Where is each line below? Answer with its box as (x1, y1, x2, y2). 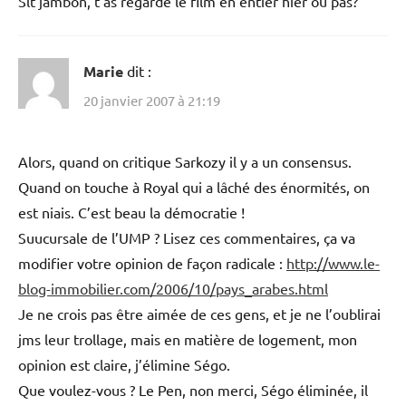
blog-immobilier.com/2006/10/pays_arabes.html (18, 278, 328, 297)
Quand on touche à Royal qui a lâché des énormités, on (18, 177, 370, 196)
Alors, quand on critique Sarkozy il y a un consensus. (18, 151, 352, 170)
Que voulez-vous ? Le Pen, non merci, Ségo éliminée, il (18, 380, 368, 399)
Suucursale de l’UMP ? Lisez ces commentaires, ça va (18, 227, 355, 246)
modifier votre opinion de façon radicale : (18, 253, 286, 272)
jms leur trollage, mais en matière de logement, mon (18, 329, 357, 348)
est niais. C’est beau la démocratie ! (18, 202, 245, 221)
